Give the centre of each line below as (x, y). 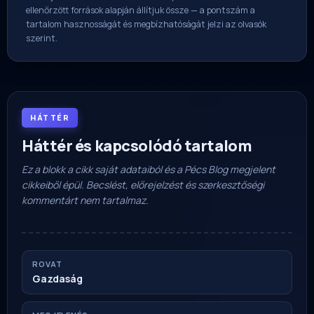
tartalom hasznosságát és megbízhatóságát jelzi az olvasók (146, 24)
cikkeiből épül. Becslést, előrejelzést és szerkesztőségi (143, 184)
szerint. (42, 38)
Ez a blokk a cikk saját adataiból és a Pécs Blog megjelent (149, 169)
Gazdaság (57, 278)
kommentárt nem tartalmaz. (85, 200)
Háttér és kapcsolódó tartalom (137, 145)
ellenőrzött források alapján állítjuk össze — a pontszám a (141, 10)
